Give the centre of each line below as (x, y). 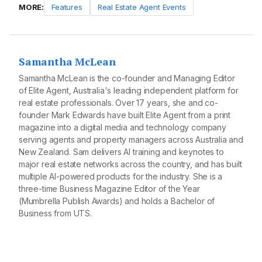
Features (67, 7)
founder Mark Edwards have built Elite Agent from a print (125, 115)
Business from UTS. (55, 213)
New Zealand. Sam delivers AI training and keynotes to (121, 151)
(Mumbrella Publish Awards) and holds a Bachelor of (117, 201)
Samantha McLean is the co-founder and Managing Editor (127, 78)
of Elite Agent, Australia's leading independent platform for (129, 90)
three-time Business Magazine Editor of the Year (109, 188)
